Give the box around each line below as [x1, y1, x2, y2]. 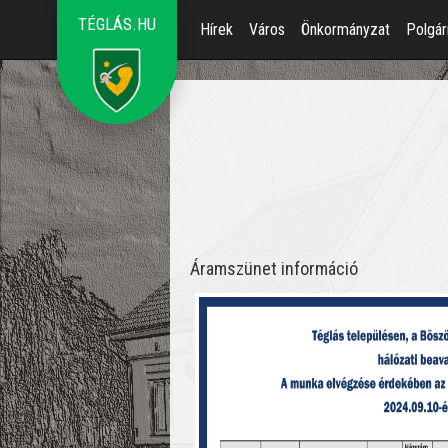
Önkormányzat [301, 20, 390, 39]
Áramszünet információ [190, 258, 359, 279]
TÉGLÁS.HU [78, 14, 156, 34]
